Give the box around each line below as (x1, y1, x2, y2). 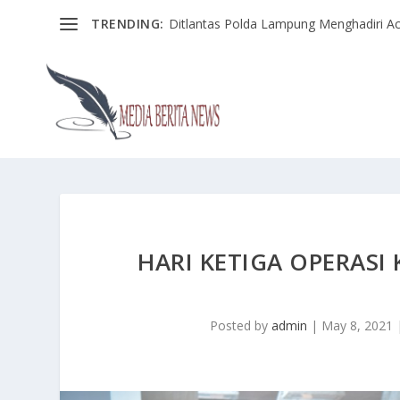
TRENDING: (91, 14, 164, 32)
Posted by (209, 316, 271, 334)
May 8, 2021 (321, 316, 393, 334)
